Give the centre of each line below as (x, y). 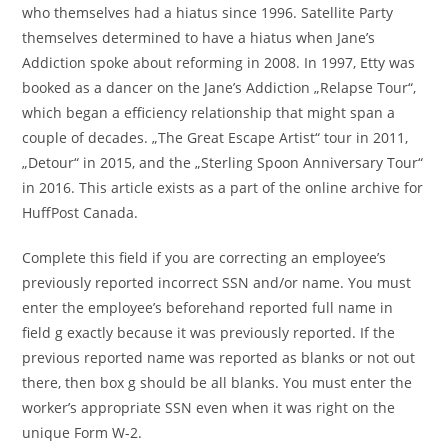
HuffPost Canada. (80, 212)
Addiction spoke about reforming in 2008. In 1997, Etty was (219, 62)
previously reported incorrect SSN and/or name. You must (217, 282)
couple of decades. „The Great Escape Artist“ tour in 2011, (215, 137)
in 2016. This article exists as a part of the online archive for (223, 187)
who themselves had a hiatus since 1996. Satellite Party (208, 12)
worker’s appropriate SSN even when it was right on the (209, 407)
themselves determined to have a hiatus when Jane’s (199, 37)
